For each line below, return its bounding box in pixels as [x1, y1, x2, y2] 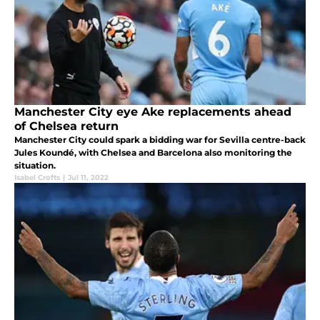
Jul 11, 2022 [68, 173, 109, 183]
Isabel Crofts [14, 173, 60, 183]
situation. [14, 160, 56, 171]
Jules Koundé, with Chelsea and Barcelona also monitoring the [14, 147, 292, 159]
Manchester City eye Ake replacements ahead [14, 105, 291, 119]
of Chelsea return [14, 119, 119, 134]
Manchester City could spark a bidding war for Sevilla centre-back [14, 134, 306, 146]
